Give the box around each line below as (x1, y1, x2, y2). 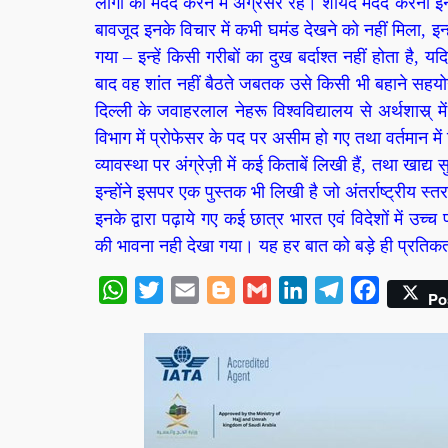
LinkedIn (306, 280, 365, 298)
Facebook (378, 280, 441, 298)
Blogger (234, 280, 286, 298)
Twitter (162, 280, 208, 298)
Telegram (342, 280, 402, 298)
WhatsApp (126, 280, 195, 298)
